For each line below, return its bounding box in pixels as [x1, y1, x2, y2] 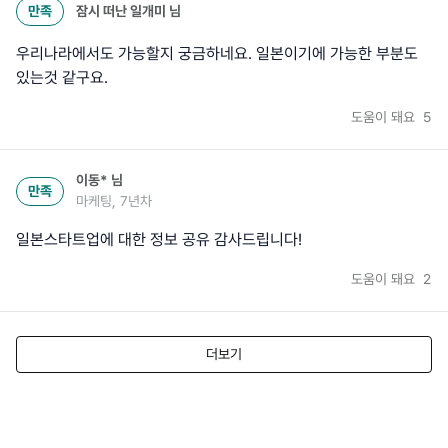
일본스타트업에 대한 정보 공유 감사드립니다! [16, 230, 302, 250]
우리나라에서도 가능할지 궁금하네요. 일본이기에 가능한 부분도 [16, 44, 418, 64]
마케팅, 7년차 [76, 193, 152, 210]
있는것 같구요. [16, 68, 108, 88]
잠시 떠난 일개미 [76, 3, 166, 20]
